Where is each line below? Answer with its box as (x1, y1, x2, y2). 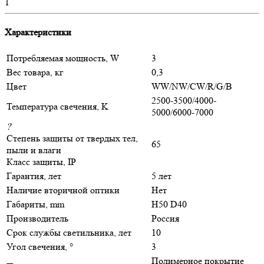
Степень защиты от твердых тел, (6, 133, 138, 144)
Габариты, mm (6, 199, 64, 210)
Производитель (6, 213, 68, 225)
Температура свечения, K (6, 101, 108, 113)
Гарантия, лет (6, 170, 61, 182)
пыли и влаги (6, 144, 61, 156)
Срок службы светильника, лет (6, 227, 131, 239)
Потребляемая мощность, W (6, 52, 119, 64)
